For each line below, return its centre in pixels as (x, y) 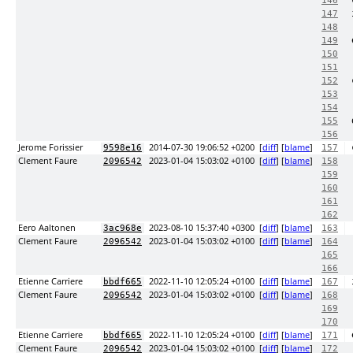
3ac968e (123, 228)
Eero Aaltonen (47, 228)
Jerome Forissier (50, 147)
